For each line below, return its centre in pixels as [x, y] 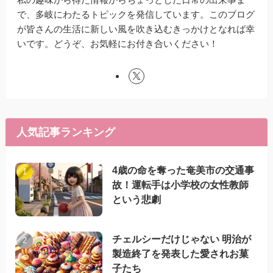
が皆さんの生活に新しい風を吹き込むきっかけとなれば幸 [136, 29]
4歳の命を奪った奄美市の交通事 [183, 170]
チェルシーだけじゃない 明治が [182, 239]
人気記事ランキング [66, 132]
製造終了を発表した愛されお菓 [181, 253]
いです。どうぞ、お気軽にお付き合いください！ [118, 44]
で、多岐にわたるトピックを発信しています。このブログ [136, 15]
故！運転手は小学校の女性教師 [181, 184]
